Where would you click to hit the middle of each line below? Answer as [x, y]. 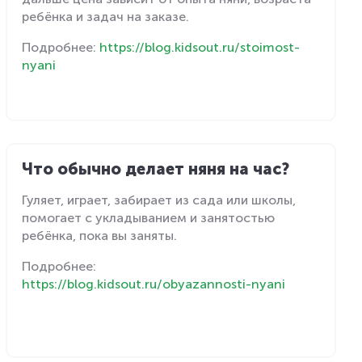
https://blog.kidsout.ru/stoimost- [200, 47]
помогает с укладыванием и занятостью [149, 217]
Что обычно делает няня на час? [156, 168]
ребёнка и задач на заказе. [106, 16]
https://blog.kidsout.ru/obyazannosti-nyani [154, 284]
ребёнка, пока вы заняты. [100, 235]
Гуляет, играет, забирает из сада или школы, [159, 200]
